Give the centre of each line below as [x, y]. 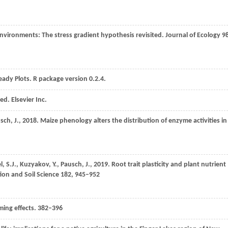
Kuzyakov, [36, 165]
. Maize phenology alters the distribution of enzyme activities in [132, 121]
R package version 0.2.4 [68, 79]
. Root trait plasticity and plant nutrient [167, 165]
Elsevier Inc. [29, 100]
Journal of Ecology [192, 36]
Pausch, [73, 165]
